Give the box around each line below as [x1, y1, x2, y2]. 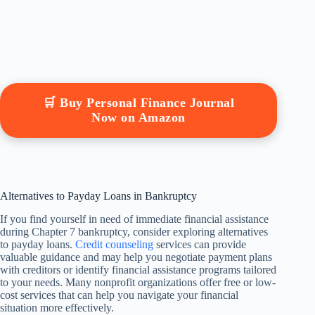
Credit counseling [75, 238, 153, 251]
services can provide [153, 238, 246, 251]
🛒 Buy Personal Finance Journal [43, 96, 235, 110]
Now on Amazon [91, 110, 186, 125]
